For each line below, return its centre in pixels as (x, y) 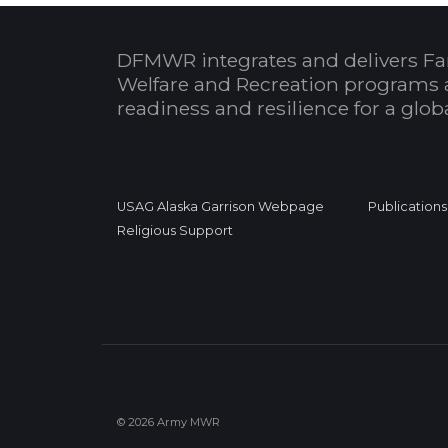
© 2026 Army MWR (168, 422)
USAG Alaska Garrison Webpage (220, 207)
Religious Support (175, 231)
